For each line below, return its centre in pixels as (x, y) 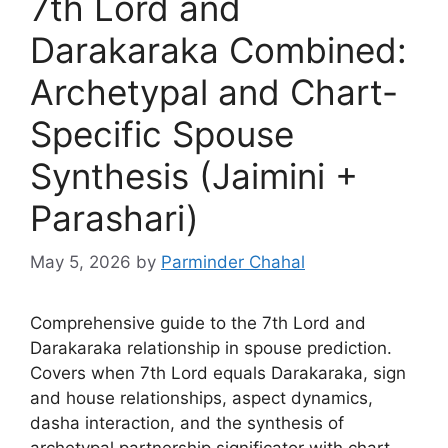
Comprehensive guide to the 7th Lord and (198, 323)
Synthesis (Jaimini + (194, 175)
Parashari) (114, 217)
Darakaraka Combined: (218, 49)
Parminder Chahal (233, 262)
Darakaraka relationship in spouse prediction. (211, 348)
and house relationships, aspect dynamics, (201, 398)
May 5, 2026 (80, 262)
